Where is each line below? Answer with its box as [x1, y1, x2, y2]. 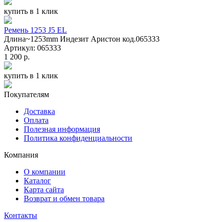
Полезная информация [24, 124, 100, 133]
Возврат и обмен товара [24, 194, 105, 203]
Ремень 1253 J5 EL [4, 25, 67, 34]
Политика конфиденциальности [24, 133, 132, 142]
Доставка [24, 107, 55, 115]
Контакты [4, 211, 37, 220]
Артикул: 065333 [4, 43, 65, 52]
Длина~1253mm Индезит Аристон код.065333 [4, 34, 160, 43]
